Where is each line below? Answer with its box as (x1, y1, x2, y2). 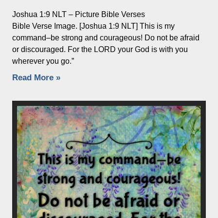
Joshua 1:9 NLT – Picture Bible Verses (12, 10, 145, 18)
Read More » (12, 73, 60, 82)
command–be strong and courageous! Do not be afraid (12, 33, 200, 42)
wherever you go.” (12, 56, 74, 65)
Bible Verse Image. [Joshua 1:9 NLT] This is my (12, 21, 175, 30)
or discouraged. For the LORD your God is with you (12, 45, 188, 54)
